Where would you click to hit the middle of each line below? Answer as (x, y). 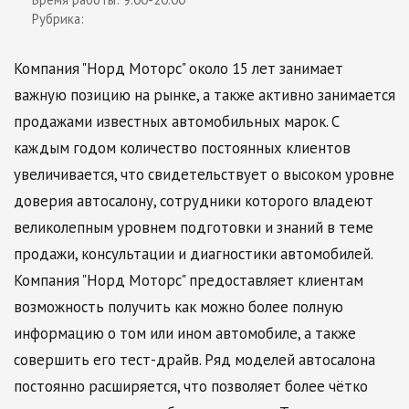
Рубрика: (60, 19)
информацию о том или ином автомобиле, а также (185, 333)
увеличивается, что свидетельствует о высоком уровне (204, 174)
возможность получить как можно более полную (178, 307)
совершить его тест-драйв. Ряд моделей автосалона (194, 360)
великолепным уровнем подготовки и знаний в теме (194, 227)
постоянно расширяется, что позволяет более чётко (191, 386)
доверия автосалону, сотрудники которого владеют (194, 201)
